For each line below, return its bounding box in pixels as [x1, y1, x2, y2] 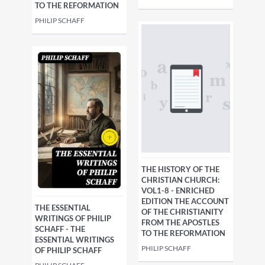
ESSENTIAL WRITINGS [35, 235, 114, 244]
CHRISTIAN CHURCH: [141, 175, 219, 185]
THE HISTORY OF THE [141, 164, 219, 174]
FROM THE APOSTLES [141, 218, 219, 228]
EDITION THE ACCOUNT [141, 196, 229, 206]
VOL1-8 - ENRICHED [141, 186, 215, 196]
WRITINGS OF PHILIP [35, 214, 111, 223]
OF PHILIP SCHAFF [35, 245, 102, 255]
